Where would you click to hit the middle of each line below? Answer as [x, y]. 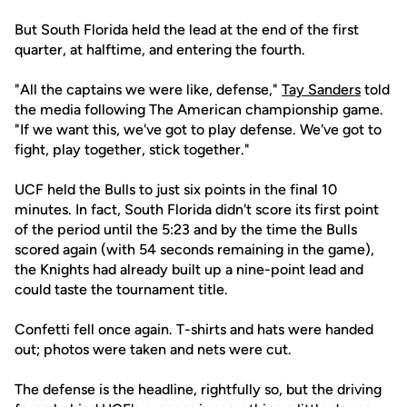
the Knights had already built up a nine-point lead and [189, 269]
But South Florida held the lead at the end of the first [187, 30]
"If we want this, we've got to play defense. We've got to [198, 129]
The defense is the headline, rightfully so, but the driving [198, 389]
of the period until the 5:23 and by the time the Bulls [186, 229]
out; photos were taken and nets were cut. [153, 349]
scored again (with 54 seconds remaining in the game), [194, 249]
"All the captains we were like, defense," [148, 89]
